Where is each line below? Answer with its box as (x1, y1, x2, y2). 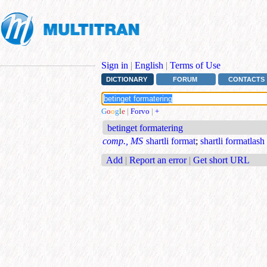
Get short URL (193, 154, 250, 165)
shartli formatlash (200, 136, 265, 147)
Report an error (129, 154, 187, 165)
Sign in (101, 60, 128, 70)
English (135, 60, 163, 70)
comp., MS (103, 136, 143, 147)
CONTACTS (228, 76, 265, 83)
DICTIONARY (105, 76, 147, 83)
